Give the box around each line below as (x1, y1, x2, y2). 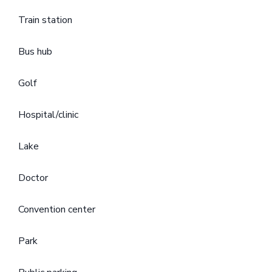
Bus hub (18, 45, 52, 59)
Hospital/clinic (18, 108, 78, 122)
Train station (18, 13, 72, 27)
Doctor (18, 171, 48, 185)
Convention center (18, 203, 95, 217)
